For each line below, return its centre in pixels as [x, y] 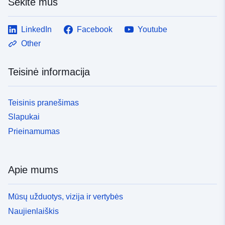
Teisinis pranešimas [43, 102]
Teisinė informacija [49, 72]
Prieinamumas [34, 132]
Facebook [95, 29]
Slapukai [24, 117]
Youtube [152, 29]
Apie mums [33, 170]
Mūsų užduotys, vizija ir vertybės [66, 196]
